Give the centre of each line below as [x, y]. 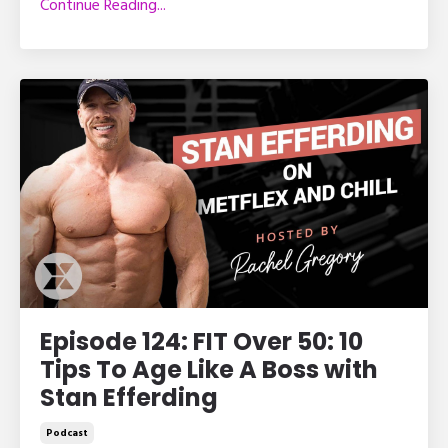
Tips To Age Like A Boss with [209, 370]
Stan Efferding [129, 398]
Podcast [67, 433]
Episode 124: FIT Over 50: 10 [201, 342]
